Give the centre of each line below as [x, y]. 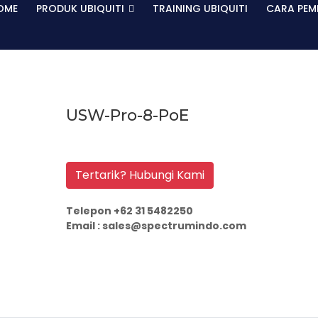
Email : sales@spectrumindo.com [156, 226]
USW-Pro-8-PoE [127, 115]
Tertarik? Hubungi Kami [139, 175]
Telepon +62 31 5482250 [129, 211]
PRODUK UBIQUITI [82, 9]
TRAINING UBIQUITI [200, 9]
